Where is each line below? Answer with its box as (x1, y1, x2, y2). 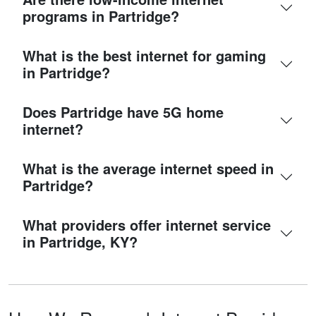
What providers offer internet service (23, 214, 271, 235)
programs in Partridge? (23, 5, 179, 26)
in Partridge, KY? (23, 231, 138, 252)
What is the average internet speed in (23, 157, 274, 178)
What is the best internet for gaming (23, 44, 266, 66)
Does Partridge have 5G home (23, 101, 224, 122)
